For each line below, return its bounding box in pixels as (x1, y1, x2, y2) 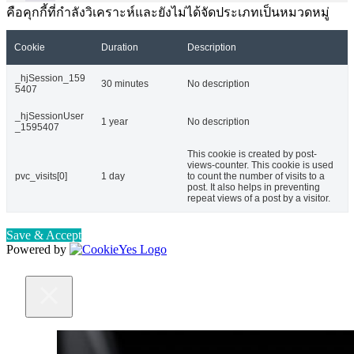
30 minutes (101, 78, 149, 90)
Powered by (6, 243, 70, 257)
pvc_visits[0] (15, 171, 67, 183)
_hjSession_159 (15, 73, 85, 85)
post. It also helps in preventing (187, 182, 320, 194)
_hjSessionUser (15, 111, 84, 122)
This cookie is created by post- (187, 149, 317, 160)
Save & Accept (6, 228, 81, 243)
